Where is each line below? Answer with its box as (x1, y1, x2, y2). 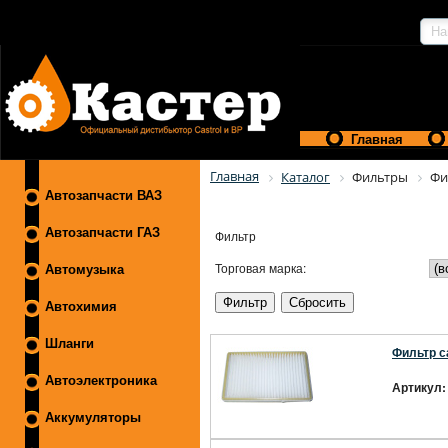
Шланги (45, 336, 94, 351)
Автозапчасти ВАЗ (45, 188, 162, 203)
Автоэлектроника (45, 373, 157, 388)
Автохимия (45, 299, 117, 314)
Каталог (281, 168, 330, 186)
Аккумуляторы (45, 410, 141, 425)
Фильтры (352, 168, 408, 186)
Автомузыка (45, 262, 124, 277)
